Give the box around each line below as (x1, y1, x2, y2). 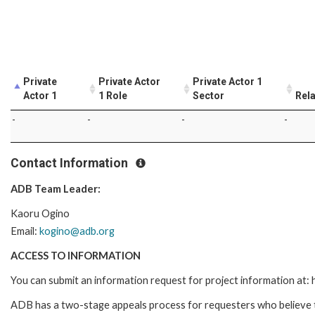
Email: (11, 225, 39, 238)
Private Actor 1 (193, 75, 262, 87)
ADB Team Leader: (11, 183, 101, 195)
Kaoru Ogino (11, 207, 70, 220)
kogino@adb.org (39, 225, 115, 238)
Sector (193, 89, 224, 101)
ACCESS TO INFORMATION (11, 250, 141, 262)
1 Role (98, 89, 127, 101)
